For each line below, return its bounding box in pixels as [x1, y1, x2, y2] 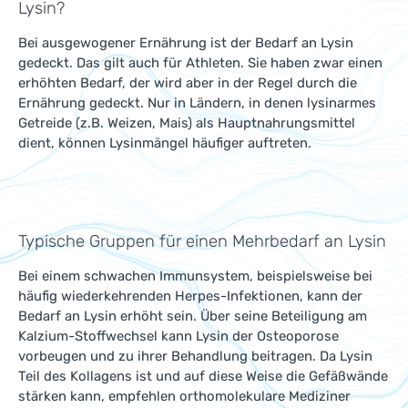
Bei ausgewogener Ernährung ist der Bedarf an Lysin [18, 35, 353, 51]
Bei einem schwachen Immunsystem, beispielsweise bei [18, 268, 372, 284]
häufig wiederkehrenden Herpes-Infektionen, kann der [18, 288, 362, 304]
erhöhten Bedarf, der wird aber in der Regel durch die [18, 75, 357, 91]
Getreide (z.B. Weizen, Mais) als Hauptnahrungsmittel [18, 115, 355, 131]
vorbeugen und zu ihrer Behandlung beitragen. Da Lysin [18, 348, 372, 364]
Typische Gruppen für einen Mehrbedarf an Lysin [18, 231, 386, 251]
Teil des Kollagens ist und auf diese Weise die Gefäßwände [18, 368, 388, 384]
